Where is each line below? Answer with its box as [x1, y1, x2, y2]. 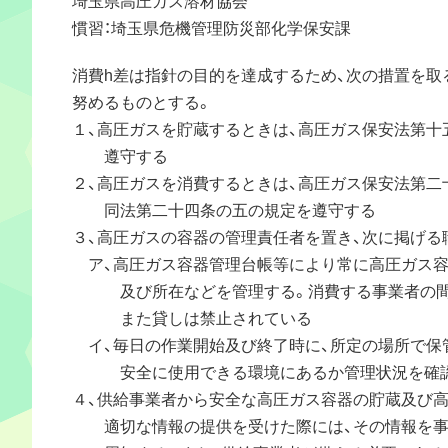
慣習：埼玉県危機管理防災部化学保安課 [72, 14, 351, 39]
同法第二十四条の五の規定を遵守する [72, 196, 376, 221]
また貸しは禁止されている [72, 304, 312, 329]
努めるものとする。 [72, 88, 212, 113]
